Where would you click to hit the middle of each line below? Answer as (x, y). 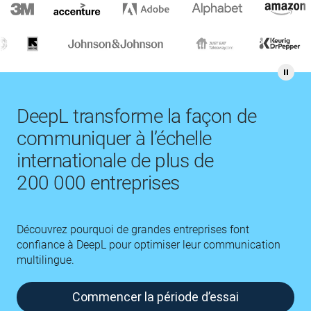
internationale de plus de (116, 161)
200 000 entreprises (98, 183)
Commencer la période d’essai (155, 297)
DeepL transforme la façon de (137, 116)
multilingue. (45, 260)
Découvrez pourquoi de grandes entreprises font (133, 229)
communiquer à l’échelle (114, 138)
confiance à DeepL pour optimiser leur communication (149, 245)
